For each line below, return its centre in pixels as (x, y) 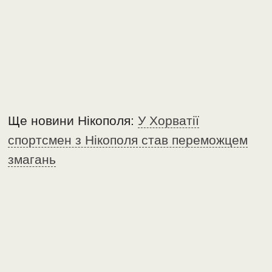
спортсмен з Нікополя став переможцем (128, 140)
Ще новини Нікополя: (73, 121)
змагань (32, 160)
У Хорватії (169, 121)
